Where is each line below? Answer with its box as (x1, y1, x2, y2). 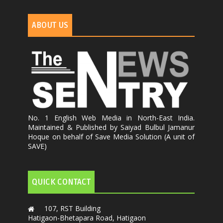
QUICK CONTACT (32, 177, 91, 187)
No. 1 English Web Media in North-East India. (28, 112, 195, 122)
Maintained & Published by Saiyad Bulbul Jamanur (28, 122, 195, 132)
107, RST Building (44, 203, 101, 213)
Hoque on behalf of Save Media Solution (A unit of (28, 131, 195, 141)
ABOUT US (32, 20, 69, 30)
